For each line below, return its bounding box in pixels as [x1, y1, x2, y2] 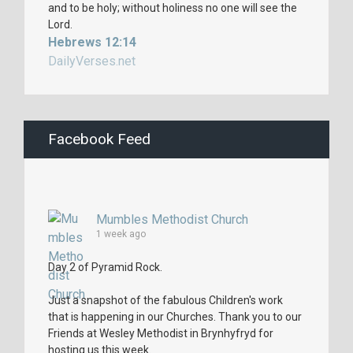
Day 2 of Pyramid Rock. [48, 261, 162, 274]
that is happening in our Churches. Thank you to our [48, 310, 302, 324]
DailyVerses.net [48, 53, 136, 69]
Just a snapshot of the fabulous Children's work [48, 294, 283, 307]
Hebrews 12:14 [48, 34, 136, 50]
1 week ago [96, 229, 146, 240]
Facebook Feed [48, 130, 150, 149]
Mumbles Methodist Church [96, 212, 248, 228]
